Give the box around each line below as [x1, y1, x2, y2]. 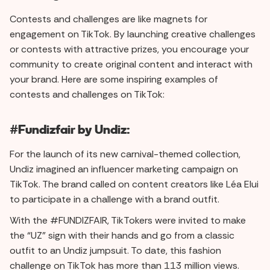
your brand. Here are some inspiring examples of [10, 72, 218, 86]
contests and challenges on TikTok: [10, 87, 165, 101]
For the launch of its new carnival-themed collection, [10, 147, 240, 160]
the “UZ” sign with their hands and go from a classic [10, 228, 234, 242]
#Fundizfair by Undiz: [10, 120, 130, 137]
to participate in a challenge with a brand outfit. [10, 192, 219, 206]
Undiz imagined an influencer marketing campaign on [10, 162, 238, 175]
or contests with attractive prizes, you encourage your [10, 42, 249, 55]
